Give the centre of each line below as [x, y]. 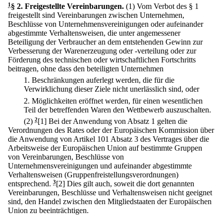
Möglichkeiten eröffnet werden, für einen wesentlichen [117, 101]
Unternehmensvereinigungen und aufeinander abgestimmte [100, 166]
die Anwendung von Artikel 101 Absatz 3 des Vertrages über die [109, 139]
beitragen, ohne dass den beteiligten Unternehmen [86, 69]
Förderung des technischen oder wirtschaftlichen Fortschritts [102, 60]
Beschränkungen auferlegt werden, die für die [103, 80]
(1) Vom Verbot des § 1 [162, 6]
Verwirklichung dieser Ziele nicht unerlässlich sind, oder [111, 89]
